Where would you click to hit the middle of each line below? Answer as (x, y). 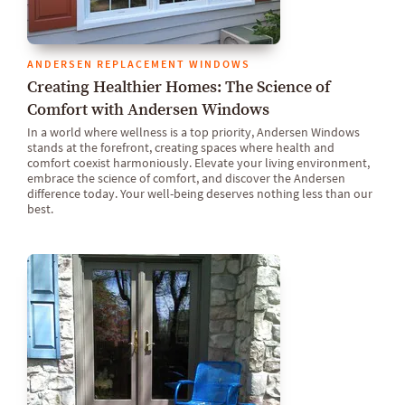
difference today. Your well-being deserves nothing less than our (200, 194)
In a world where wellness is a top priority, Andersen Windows (193, 132)
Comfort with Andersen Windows (148, 109)
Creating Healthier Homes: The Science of (179, 87)
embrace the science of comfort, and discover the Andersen (186, 179)
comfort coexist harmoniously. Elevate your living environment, (198, 163)
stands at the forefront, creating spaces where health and (181, 148)
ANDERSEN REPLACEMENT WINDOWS (139, 64)
